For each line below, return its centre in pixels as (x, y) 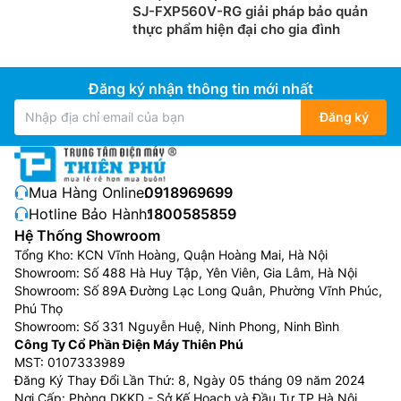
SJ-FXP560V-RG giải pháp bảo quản (250, 11)
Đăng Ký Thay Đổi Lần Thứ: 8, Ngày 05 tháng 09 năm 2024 (190, 380)
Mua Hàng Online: (88, 192)
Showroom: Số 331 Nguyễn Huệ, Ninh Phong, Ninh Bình (177, 326)
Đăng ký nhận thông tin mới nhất (200, 88)
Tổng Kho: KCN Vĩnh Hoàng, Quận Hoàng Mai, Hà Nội (171, 254)
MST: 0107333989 (70, 362)
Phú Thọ (38, 308)
